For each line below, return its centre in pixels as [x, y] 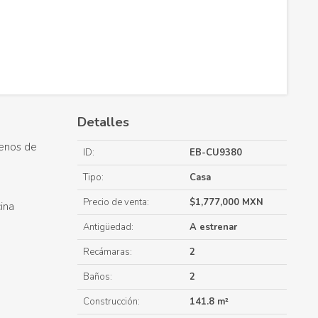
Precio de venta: [116, 202]
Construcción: [111, 301]
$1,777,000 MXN [226, 202]
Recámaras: [108, 252]
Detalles [103, 122]
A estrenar [213, 227]
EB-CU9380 [216, 152]
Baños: [98, 276]
